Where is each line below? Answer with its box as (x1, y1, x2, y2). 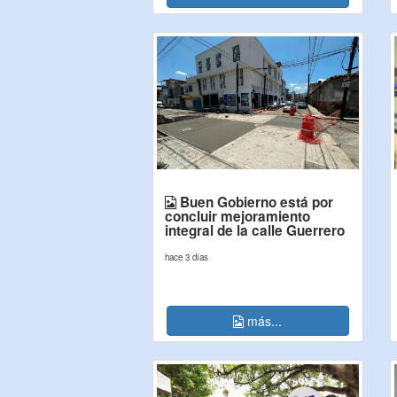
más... (244, 312, 283, 330)
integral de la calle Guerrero (165, 221, 345, 240)
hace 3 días (165, 251, 208, 263)
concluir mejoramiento (165, 206, 310, 226)
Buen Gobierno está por (176, 192, 333, 212)
